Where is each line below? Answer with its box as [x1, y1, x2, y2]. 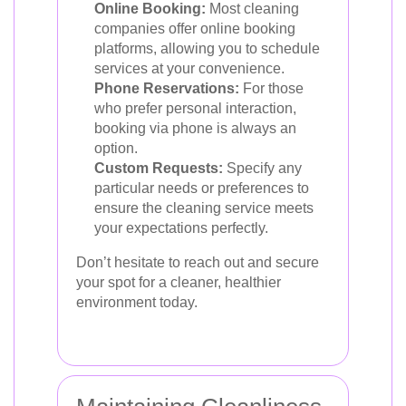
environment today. [76, 294, 198, 310]
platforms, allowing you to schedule [94, 40, 320, 56]
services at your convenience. [94, 60, 285, 76]
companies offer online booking [94, 20, 295, 36]
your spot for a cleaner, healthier [76, 274, 281, 290]
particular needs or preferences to [94, 179, 309, 196]
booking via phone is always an [94, 120, 296, 136]
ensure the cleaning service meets [94, 199, 314, 216]
